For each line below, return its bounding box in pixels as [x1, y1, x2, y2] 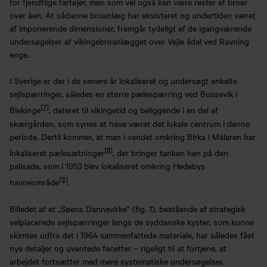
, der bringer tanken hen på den [113, 146, 228, 159]
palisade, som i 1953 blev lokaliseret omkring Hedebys [10, 159, 205, 172]
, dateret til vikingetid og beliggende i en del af [49, 104, 218, 116]
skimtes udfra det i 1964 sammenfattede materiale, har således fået [10, 228, 254, 241]
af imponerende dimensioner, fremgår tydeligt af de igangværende [10, 21, 252, 34]
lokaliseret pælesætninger [10, 146, 104, 159]
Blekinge [10, 104, 41, 116]
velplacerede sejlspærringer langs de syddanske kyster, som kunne [10, 215, 254, 228]
